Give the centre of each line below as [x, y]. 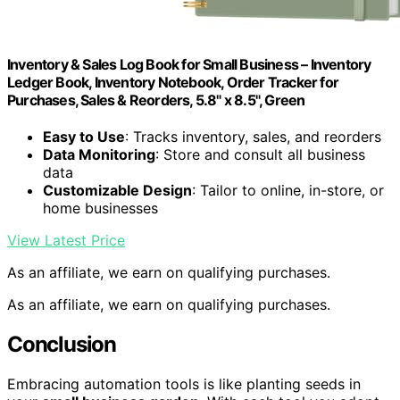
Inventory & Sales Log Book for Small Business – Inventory [189, 64]
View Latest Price [66, 241]
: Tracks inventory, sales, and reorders [253, 137]
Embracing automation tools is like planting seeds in [184, 383]
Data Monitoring [99, 155]
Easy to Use [84, 137]
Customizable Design [117, 191]
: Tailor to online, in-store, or [288, 191]
